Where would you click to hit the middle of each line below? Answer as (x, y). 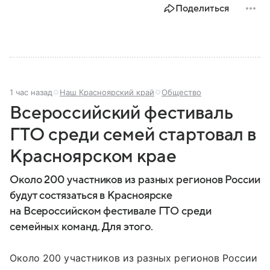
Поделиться (202, 8)
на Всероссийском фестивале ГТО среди (111, 211)
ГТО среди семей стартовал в (133, 135)
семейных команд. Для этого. (81, 227)
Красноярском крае (93, 156)
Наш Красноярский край (107, 92)
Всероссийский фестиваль (121, 113)
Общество (181, 92)
